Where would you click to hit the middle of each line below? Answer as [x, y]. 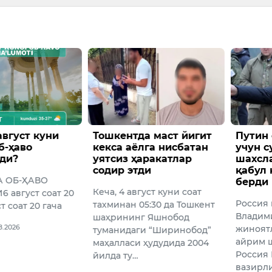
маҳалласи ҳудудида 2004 [151, 243]
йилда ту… [116, 255]
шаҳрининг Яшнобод [141, 217]
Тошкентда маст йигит [153, 135]
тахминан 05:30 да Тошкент [154, 204]
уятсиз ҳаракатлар [143, 158]
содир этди [122, 170]
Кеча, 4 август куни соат [148, 192]
